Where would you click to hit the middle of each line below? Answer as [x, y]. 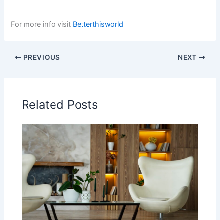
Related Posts [60, 105]
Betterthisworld [98, 24]
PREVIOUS [41, 57]
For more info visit [42, 24]
